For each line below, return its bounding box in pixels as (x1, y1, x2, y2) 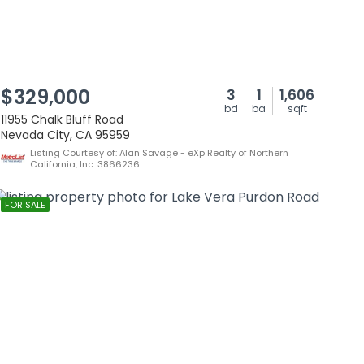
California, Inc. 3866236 (30, 158, 140, 171)
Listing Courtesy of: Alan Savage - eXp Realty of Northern (30, 146, 288, 159)
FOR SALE (5, 198, 45, 211)
